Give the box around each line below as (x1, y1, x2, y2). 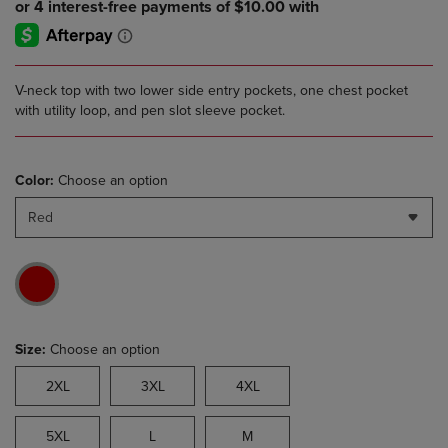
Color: (15, 172, 54, 190)
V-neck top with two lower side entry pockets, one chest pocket (15, 82, 408, 100)
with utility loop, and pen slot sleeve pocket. (15, 102, 285, 120)
